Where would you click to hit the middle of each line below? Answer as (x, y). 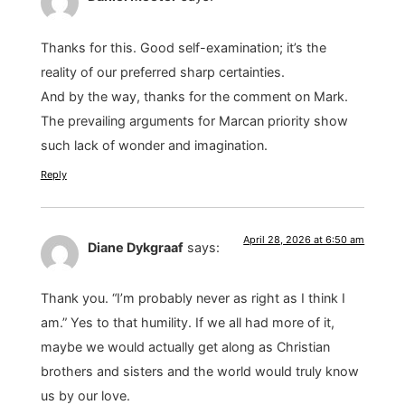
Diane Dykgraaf (135, 247)
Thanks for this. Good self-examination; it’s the (183, 47)
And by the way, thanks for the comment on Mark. (194, 96)
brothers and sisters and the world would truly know (199, 372)
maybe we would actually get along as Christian (185, 347)
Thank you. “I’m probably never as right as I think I (193, 298)
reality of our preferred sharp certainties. (162, 71)
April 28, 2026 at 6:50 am (304, 239)
